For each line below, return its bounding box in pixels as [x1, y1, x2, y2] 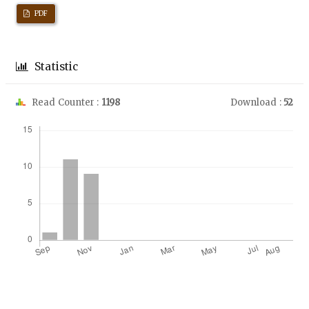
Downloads [22, 111, 84, 125]
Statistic [32, 60, 79, 74]
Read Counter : [30, 97, 101, 109]
